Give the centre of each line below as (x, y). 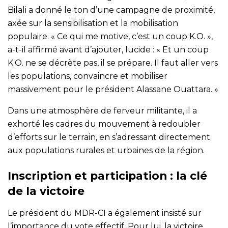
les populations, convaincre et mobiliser (88, 76)
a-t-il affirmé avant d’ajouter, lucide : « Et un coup (108, 49)
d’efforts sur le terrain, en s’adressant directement (109, 137)
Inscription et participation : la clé (107, 176)
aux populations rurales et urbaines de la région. (106, 150)
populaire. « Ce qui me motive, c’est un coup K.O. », (110, 36)
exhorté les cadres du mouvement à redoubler (104, 124)
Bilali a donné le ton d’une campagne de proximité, (111, 10)
